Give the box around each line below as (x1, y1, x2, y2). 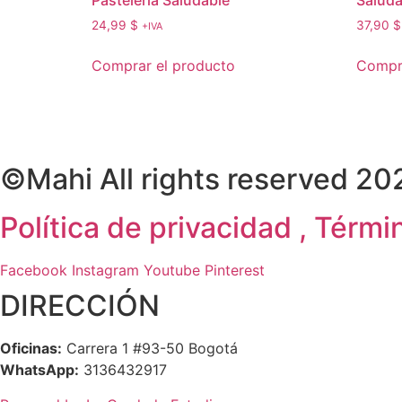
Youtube (144, 261, 200, 280)
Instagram (72, 261, 139, 280)
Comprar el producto (92, 57, 235, 75)
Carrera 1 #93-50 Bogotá (62, 339, 238, 358)
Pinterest (205, 261, 265, 280)
